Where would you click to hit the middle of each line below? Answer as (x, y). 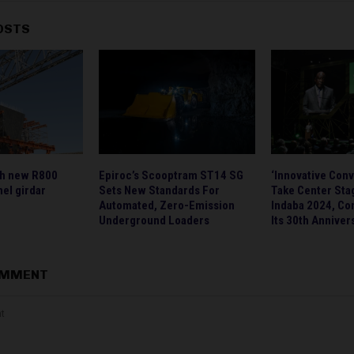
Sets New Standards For (159, 190)
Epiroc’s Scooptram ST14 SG (171, 175)
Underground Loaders (154, 220)
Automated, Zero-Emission (166, 205)
